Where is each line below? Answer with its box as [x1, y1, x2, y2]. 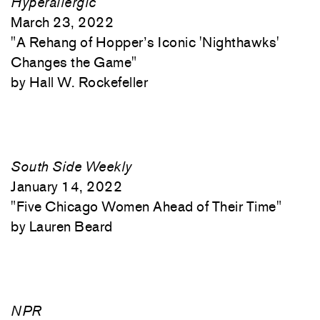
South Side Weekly [11, 158, 132, 175]
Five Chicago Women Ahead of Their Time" [16, 198, 281, 215]
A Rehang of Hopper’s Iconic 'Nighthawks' [16, 34, 280, 51]
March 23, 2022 [11, 14, 114, 31]
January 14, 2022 [11, 178, 122, 195]
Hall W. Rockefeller [29, 74, 148, 91]
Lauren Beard [29, 218, 113, 235]
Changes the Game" [11, 54, 137, 71]
